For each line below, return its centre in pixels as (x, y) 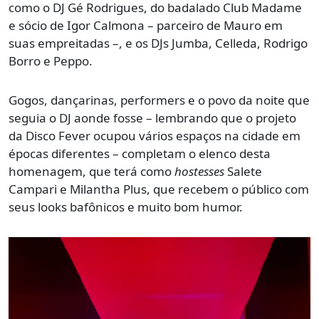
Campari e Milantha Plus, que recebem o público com (159, 189)
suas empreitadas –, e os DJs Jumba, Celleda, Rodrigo (158, 43)
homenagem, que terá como (91, 171)
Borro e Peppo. (51, 61)
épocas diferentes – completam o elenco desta (140, 153)
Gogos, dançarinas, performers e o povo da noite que (159, 100)
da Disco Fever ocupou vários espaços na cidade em (155, 135)
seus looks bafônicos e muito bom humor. (126, 206)
